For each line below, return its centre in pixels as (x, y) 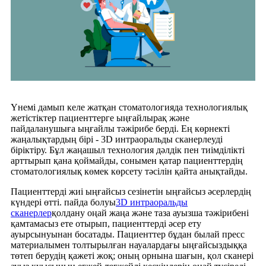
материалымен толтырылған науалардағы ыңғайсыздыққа (129, 245)
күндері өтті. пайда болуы (63, 202)
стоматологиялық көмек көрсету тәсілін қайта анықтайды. (129, 171)
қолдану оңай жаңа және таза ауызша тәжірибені (150, 213)
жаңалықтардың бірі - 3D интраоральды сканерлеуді (117, 139)
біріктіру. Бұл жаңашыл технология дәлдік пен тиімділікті (128, 150)
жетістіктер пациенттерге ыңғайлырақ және (100, 118)
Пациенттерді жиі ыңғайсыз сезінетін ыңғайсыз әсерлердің (131, 191)
